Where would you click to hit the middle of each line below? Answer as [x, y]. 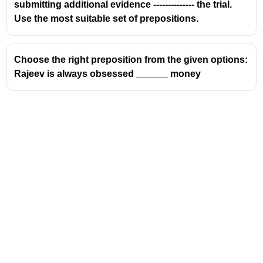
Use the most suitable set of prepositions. [107, 18]
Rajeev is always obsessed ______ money [108, 73]
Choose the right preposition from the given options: [131, 59]
